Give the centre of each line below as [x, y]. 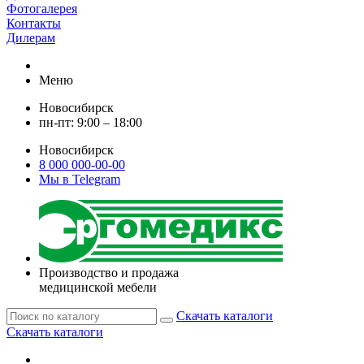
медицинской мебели [98, 287]
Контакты [34, 23]
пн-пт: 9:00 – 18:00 [91, 122]
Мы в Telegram [80, 179]
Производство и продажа [109, 273]
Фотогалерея [42, 9]
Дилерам [31, 38]
